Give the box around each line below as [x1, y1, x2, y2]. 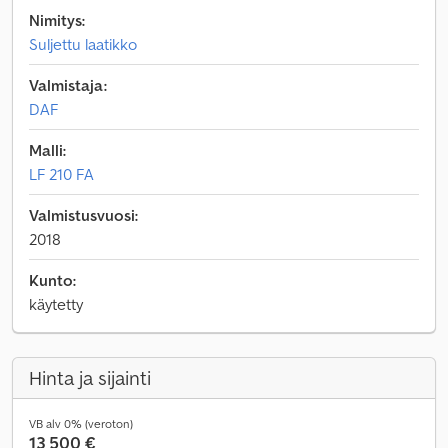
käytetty [29, 294, 83, 314]
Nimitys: [29, 10, 85, 30]
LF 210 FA [29, 164, 94, 184]
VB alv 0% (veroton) [29, 416, 133, 431]
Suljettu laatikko [29, 34, 137, 54]
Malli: [29, 140, 66, 160]
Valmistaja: [29, 75, 107, 95]
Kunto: [29, 270, 76, 290]
